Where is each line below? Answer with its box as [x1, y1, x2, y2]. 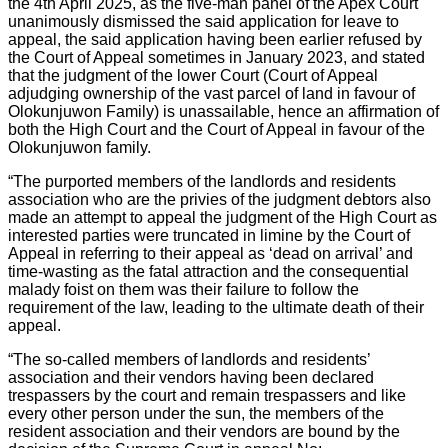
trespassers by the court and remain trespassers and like [8, 387, 406, 405]
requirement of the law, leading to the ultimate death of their [8, 299, 424, 317]
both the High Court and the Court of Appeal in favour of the [8, 121, 425, 139]
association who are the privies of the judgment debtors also [8, 191, 431, 209]
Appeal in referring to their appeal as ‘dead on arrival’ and [8, 245, 413, 263]
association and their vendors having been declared [8, 369, 374, 387]
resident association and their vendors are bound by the [8, 423, 400, 441]
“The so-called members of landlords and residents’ [8, 351, 370, 369]
